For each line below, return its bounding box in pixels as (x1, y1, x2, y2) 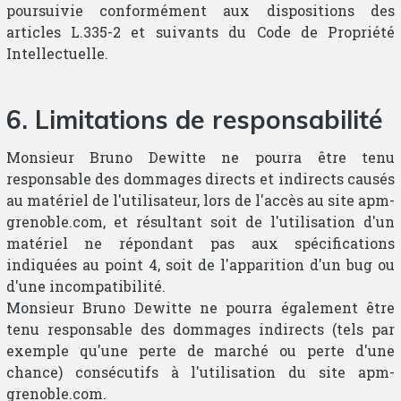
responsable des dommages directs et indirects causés (5, 168, 396, 188)
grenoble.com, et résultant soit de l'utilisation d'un (5, 211, 396, 231)
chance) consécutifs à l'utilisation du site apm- (5, 362, 396, 381)
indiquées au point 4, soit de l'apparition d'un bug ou (5, 254, 396, 274)
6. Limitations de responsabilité (5, 103, 383, 135)
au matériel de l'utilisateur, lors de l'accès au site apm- (5, 190, 396, 209)
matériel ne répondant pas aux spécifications (5, 233, 396, 252)
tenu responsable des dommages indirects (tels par (5, 319, 396, 338)
